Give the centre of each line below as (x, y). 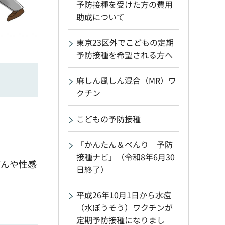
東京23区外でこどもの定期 (125, 42)
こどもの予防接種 (108, 119)
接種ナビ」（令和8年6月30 (126, 157)
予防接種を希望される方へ (125, 55)
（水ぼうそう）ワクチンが (125, 207)
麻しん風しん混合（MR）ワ (126, 80)
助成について (100, 17)
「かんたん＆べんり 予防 (125, 144)
